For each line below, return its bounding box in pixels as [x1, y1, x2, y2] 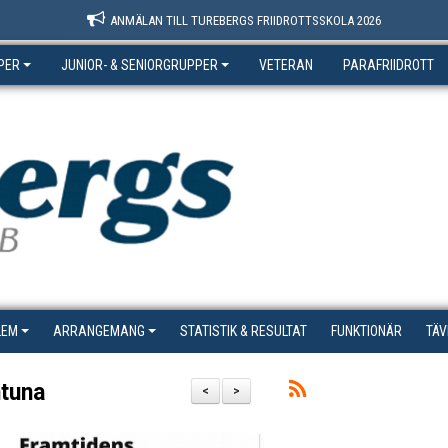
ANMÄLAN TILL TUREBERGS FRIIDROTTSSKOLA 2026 [110, 13, 381, 28]
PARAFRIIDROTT [343, 57, 434, 73]
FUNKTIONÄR [331, 323, 402, 339]
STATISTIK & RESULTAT [180, 323, 307, 339]
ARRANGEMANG [53, 323, 145, 339]
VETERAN [259, 57, 313, 73]
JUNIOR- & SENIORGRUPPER [61, 57, 218, 73]
